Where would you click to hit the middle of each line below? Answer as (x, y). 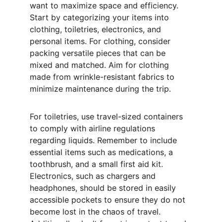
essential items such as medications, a (103, 152)
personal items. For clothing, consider (101, 41)
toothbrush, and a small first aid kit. (98, 164)
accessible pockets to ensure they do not (109, 200)
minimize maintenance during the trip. (100, 89)
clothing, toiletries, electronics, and (97, 29)
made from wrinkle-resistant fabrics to (103, 77)
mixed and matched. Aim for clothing (101, 65)
